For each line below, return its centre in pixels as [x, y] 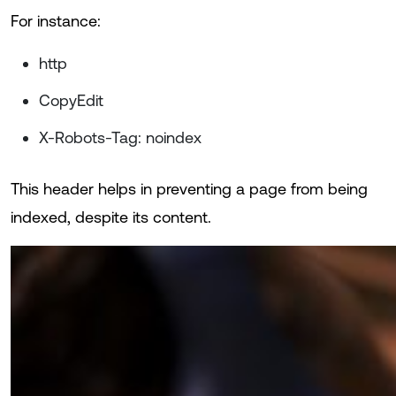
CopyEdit [71, 100]
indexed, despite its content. [111, 217]
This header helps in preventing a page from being [189, 189]
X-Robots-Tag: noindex [120, 137]
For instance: [56, 21]
